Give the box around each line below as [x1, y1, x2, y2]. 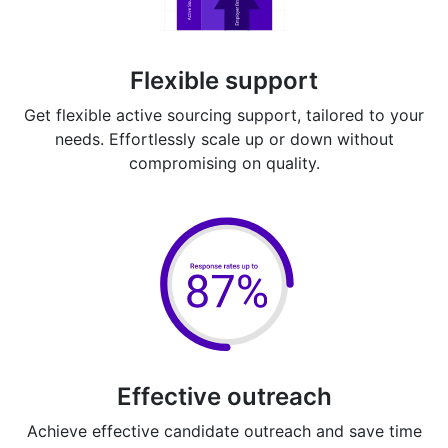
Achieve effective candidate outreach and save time [26, 420, 422, 441]
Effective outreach [116, 381, 332, 411]
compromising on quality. [128, 152, 320, 173]
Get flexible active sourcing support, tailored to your [24, 104, 424, 125]
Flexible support [130, 65, 318, 95]
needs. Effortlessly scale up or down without [54, 128, 394, 149]
